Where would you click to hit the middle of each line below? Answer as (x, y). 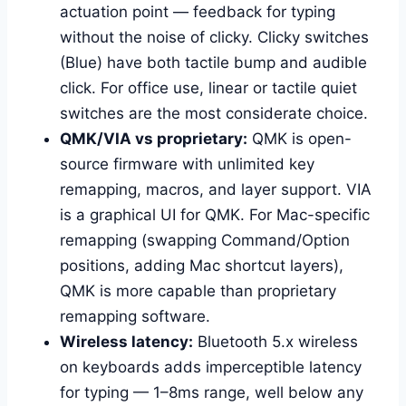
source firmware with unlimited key (187, 164)
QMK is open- (300, 138)
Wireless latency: (126, 341)
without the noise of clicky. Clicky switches (214, 37)
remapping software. (135, 316)
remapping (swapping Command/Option (205, 240)
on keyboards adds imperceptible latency (211, 367)
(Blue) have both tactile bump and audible (213, 62)
